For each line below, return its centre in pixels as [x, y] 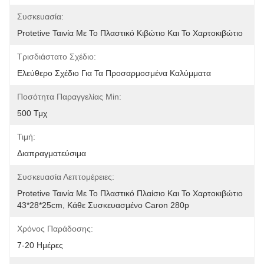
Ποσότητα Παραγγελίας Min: [69, 97]
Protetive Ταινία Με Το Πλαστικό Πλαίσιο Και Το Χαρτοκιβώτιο [130, 193]
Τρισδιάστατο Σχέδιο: [57, 57]
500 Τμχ [32, 113]
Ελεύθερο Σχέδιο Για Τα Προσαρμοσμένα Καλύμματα [114, 73]
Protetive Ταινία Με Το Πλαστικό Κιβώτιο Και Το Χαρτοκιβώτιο [130, 33]
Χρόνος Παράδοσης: [55, 229]
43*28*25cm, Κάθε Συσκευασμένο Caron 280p [103, 205]
